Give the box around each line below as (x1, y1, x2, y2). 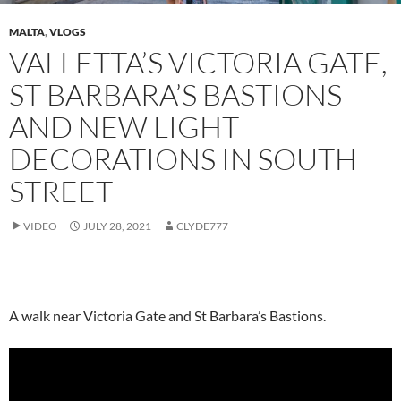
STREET (9, 173, 113, 209)
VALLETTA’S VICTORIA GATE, (9, 44, 388, 81)
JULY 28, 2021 (83, 219, 151, 233)
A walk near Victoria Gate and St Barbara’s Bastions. (9, 307, 326, 324)
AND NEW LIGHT (9, 108, 239, 145)
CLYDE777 (176, 219, 228, 233)
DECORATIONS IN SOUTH (9, 141, 357, 177)
